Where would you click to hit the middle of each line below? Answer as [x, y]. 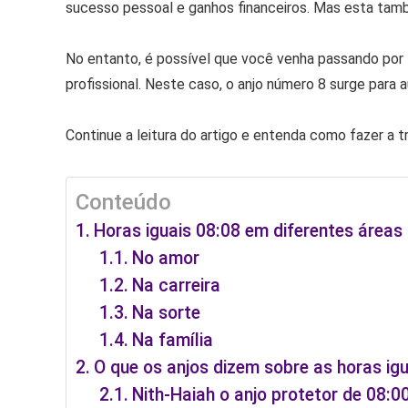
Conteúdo [123, 203]
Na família [173, 341]
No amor [166, 259]
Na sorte [167, 313]
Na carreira [177, 286]
